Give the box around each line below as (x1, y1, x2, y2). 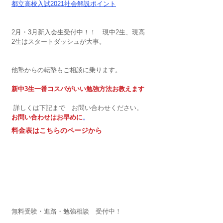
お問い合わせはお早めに (11, 113, 83, 121)
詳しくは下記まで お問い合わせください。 (13, 104, 143, 111)
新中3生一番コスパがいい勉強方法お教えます (11, 85, 144, 93)
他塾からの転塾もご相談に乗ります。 (11, 66, 121, 74)
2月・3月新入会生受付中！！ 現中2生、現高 (11, 28, 145, 36)
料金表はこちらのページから (11, 126, 102, 134)
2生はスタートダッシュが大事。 (11, 37, 106, 45)
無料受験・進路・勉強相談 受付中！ (11, 207, 121, 215)
